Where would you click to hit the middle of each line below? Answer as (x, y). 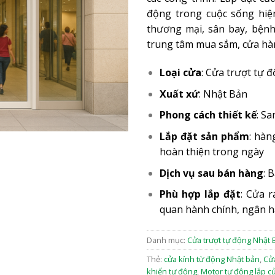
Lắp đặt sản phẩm (204, 136)
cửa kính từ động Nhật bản (212, 259)
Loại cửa (180, 73)
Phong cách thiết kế (208, 115)
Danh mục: (167, 240)
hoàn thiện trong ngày (211, 151)
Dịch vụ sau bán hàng (211, 173)
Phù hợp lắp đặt (200, 194)
